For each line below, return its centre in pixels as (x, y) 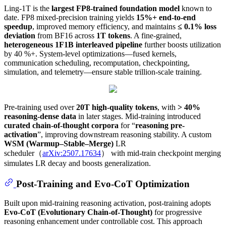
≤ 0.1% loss (197, 27)
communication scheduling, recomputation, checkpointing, (97, 63)
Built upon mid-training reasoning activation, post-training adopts (107, 203)
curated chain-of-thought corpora (61, 126)
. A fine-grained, (156, 36)
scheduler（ (23, 153)
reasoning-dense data (40, 117)
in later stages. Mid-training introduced (138, 117)
